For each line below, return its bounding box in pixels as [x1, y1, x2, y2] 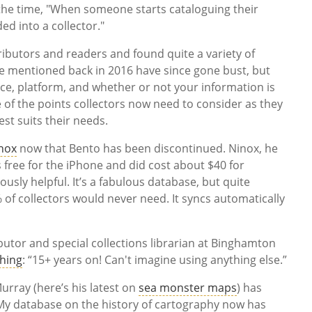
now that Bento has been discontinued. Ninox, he [17, 141, 279, 157]
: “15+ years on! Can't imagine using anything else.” [22, 252, 288, 268]
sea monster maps [139, 280, 237, 296]
